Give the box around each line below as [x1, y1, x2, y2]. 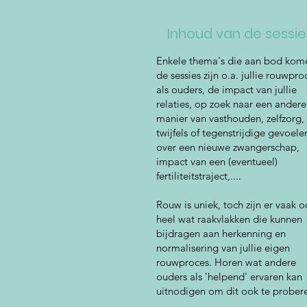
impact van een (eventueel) [156, 155, 278, 168]
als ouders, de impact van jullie [156, 83, 297, 96]
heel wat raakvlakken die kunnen [156, 212, 302, 225]
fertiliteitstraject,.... [156, 169, 244, 182]
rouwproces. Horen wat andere [156, 256, 296, 269]
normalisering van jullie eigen [156, 241, 290, 254]
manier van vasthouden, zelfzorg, [156, 112, 304, 125]
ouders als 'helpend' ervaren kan [156, 270, 302, 283]
